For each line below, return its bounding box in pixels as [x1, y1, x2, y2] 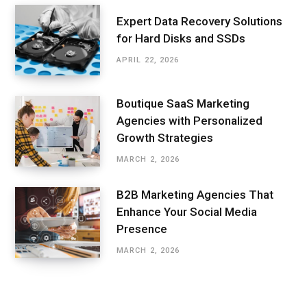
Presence [116, 222, 167, 236]
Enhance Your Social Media [116, 205, 257, 219]
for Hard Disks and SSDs [116, 31, 245, 45]
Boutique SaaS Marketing [116, 97, 249, 111]
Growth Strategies [116, 131, 213, 145]
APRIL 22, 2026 [116, 55, 180, 64]
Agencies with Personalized [116, 114, 262, 128]
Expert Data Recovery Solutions [116, 14, 282, 28]
